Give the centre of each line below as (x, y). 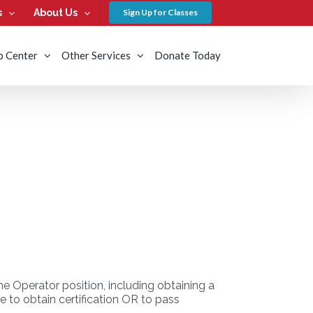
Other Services (96, 55)
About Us (56, 13)
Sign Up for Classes (160, 12)
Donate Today (188, 55)
